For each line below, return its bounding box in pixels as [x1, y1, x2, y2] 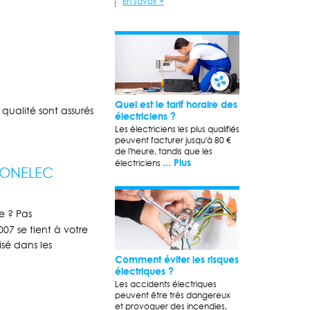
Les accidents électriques [115, 278, 217, 291]
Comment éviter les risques [115, 252, 239, 267]
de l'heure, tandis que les [115, 145, 212, 158]
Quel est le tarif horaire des [115, 97, 237, 112]
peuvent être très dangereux [115, 289, 230, 302]
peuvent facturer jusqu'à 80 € [115, 134, 231, 147]
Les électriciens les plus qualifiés [115, 123, 239, 136]
